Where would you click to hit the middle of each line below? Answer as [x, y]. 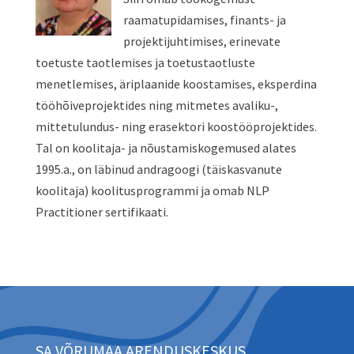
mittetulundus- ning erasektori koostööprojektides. [176, 126]
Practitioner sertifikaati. [102, 212]
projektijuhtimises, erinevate [201, 41]
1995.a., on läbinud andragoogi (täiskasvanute [158, 169]
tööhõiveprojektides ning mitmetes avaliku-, [156, 105]
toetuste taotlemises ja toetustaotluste [145, 62]
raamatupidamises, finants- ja [204, 20]
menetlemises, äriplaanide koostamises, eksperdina [176, 84]
